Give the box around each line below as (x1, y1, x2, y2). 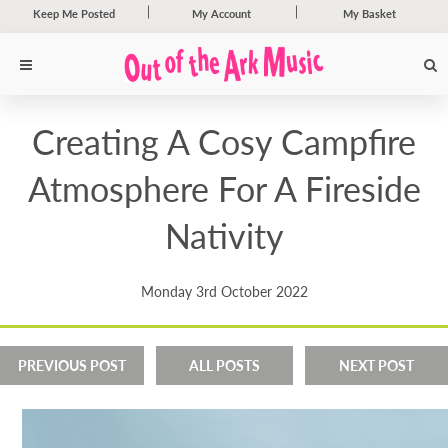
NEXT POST (339, 355, 414, 376)
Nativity (164, 210, 284, 259)
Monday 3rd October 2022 (140, 280, 308, 301)
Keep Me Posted (32, 4, 115, 21)
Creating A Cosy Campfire (32, 116, 416, 165)
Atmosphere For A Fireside (27, 163, 421, 212)
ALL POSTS (189, 355, 260, 376)
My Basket (343, 4, 397, 21)
